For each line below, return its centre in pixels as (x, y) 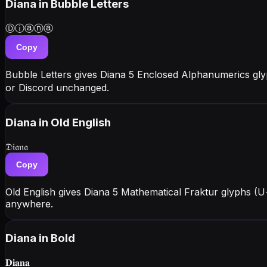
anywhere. (29, 204)
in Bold (57, 238)
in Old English (75, 122)
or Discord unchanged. (57, 88)
